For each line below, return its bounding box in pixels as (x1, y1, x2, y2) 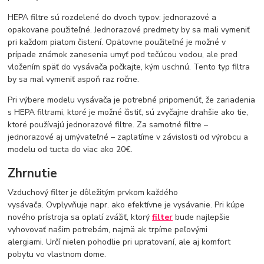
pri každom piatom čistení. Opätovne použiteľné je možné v (8, 36, 226, 48)
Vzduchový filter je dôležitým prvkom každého (8, 186, 179, 198)
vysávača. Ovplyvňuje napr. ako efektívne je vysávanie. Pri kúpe (8, 199, 245, 210)
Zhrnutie (8, 165, 58, 182)
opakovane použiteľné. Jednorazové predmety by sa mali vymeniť (8, 24, 250, 35)
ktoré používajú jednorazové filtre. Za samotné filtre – (8, 118, 209, 130)
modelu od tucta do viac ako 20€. (8, 143, 133, 155)
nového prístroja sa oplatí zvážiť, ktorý (8, 211, 153, 223)
